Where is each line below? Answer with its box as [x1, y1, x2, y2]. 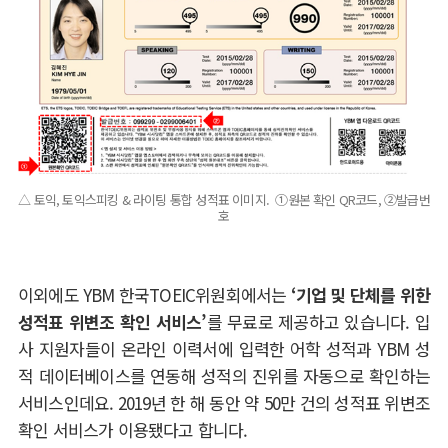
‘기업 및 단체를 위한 [290, 282, 431, 307]
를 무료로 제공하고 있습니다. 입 [206, 309, 431, 334]
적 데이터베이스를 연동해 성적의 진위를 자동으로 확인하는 [18, 363, 430, 388]
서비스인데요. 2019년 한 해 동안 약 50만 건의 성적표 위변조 [18, 390, 430, 415]
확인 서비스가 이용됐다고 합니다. [18, 417, 248, 442]
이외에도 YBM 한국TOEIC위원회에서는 [18, 282, 291, 307]
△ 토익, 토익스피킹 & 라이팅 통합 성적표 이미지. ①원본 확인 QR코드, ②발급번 [18, 190, 430, 210]
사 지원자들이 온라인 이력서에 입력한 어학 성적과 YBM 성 [18, 336, 430, 361]
